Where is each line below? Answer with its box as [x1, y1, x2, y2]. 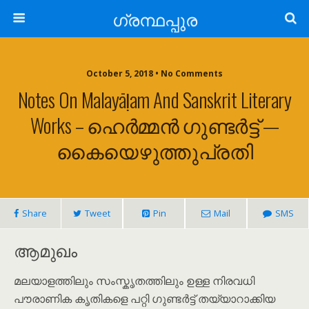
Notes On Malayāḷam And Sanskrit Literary [18, 85, 291, 114]
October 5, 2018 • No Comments [86, 68, 223, 79]
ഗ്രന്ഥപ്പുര [112, 6, 197, 31]
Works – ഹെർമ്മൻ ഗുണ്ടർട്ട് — [30, 110, 279, 139]
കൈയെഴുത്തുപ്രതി [57, 136, 252, 165]
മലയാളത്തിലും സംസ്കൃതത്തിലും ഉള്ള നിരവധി [14, 273, 255, 288]
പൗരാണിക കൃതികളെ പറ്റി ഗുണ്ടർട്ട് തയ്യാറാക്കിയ [14, 291, 275, 306]
